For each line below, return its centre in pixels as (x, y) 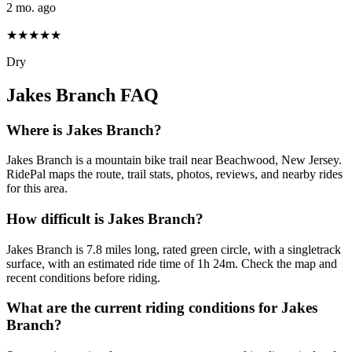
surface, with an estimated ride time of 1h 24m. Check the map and (172, 263)
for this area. (37, 189)
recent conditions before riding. (83, 277)
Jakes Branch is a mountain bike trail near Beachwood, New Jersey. (174, 160)
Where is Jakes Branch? (84, 130)
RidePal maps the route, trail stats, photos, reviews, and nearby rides (174, 174)
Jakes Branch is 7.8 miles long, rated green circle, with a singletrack (174, 249)
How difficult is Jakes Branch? (105, 218)
